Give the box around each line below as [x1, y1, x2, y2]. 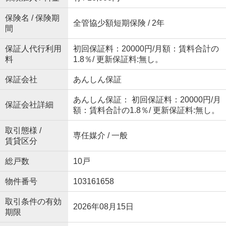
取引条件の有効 [5, 197, 62, 206]
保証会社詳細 [5, 100, 53, 109]
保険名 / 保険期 [5, 14, 60, 23]
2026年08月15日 [73, 202, 134, 211]
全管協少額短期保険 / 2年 [73, 19, 164, 28]
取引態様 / [5, 126, 41, 135]
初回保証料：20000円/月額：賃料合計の [73, 44, 219, 53]
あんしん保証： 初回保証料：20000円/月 [73, 95, 221, 104]
